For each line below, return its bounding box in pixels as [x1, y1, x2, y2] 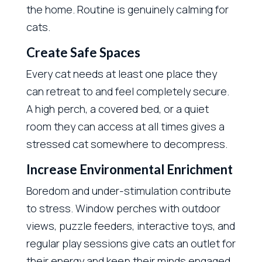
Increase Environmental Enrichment [26, 161, 233, 177]
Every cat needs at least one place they [26, 66, 217, 81]
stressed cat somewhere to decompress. [26, 136, 227, 151]
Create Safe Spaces [26, 44, 140, 60]
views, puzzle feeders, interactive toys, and [26, 218, 235, 233]
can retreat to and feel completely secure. [26, 84, 229, 98]
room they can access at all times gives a [26, 119, 225, 133]
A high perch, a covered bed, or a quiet [26, 101, 209, 116]
